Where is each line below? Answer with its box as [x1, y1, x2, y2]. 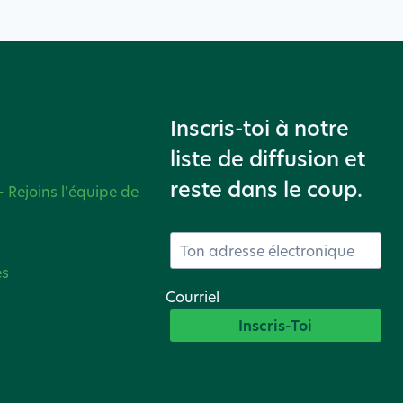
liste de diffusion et [169, 145, 365, 174]
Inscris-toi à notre [169, 114, 349, 143]
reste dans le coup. [169, 175, 363, 204]
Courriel [165, 287, 219, 307]
